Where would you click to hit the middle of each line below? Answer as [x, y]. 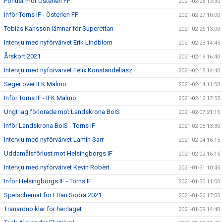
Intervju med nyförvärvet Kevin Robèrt [57, 167]
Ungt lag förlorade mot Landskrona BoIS [62, 112]
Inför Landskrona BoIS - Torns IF [50, 126]
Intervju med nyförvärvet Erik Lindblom [58, 43]
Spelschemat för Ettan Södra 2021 [53, 195]
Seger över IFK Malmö [35, 84]
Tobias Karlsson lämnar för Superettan [59, 29]
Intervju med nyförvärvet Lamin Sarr [54, 140]
